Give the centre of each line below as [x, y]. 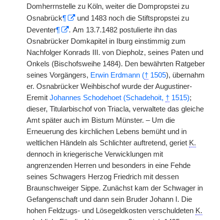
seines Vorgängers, [58, 75]
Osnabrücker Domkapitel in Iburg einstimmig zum [106, 41]
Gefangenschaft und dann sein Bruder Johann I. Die [109, 199]
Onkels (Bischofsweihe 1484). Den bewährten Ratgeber [116, 64]
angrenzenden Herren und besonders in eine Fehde [109, 165]
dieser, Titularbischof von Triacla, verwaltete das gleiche [115, 109]
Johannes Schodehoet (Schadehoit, [108, 98]
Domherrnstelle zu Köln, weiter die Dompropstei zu [108, 6]
